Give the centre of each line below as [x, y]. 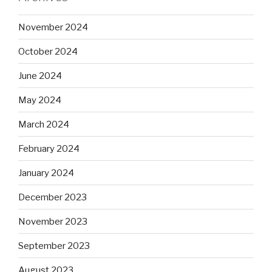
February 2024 [49, 148]
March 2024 [44, 124]
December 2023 [53, 197]
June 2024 [40, 76]
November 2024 [53, 27]
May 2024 [40, 100]
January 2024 [46, 173]
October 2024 [48, 51]
